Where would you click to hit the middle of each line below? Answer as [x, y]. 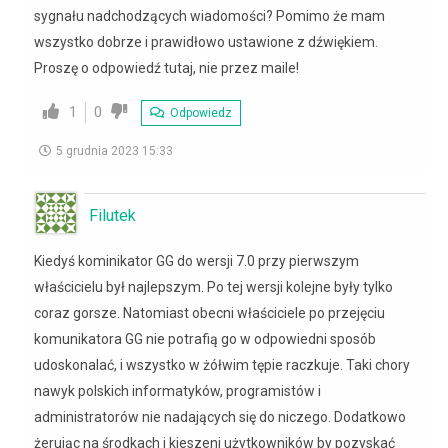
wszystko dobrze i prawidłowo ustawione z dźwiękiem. [206, 41]
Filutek [112, 215]
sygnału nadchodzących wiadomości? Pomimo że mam [209, 15]
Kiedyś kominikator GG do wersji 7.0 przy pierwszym [196, 260]
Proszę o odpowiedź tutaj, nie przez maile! [166, 67]
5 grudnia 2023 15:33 [114, 150]
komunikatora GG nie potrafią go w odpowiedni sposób [205, 338]
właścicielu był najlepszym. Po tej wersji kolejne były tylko [213, 286]
